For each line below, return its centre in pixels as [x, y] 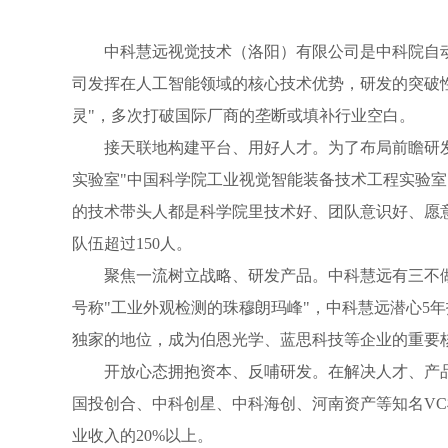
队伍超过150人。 [132, 243]
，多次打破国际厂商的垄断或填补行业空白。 [255, 115]
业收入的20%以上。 [142, 435]
